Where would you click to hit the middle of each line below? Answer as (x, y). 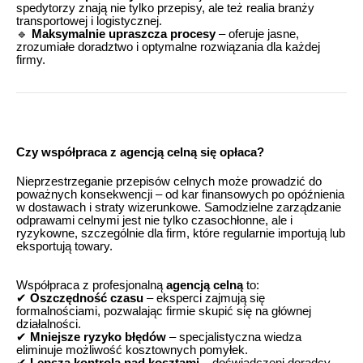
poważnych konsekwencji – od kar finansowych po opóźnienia (180, 194)
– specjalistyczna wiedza (234, 337)
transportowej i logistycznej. (89, 21)
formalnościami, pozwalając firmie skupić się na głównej (164, 311)
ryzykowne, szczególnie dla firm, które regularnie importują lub (181, 233)
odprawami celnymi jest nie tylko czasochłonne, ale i (154, 220)
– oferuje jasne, (257, 34)
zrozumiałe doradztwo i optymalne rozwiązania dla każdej (168, 47)
